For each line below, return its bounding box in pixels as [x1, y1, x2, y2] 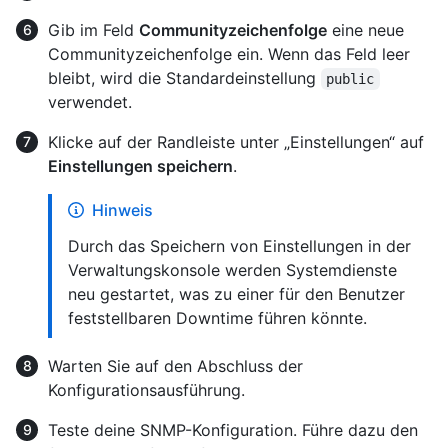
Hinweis [92, 200, 153, 221]
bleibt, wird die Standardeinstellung [48, 68, 321, 89]
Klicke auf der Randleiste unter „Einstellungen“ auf [48, 132, 424, 153]
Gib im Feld [48, 20, 139, 41]
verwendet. [48, 92, 132, 113]
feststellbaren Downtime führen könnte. [68, 308, 367, 329]
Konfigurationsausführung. [48, 380, 245, 401]
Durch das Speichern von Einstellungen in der [68, 236, 411, 257]
